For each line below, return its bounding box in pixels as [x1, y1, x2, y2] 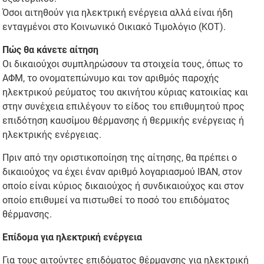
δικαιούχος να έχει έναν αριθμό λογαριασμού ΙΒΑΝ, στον [2, 166, 243, 177]
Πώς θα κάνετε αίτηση [2, 44, 99, 55]
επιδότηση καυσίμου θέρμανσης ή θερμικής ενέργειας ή [2, 114, 245, 126]
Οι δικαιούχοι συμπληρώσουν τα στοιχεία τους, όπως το [2, 58, 243, 70]
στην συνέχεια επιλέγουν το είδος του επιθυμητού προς [2, 100, 245, 112]
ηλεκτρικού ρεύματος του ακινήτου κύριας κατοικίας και [2, 86, 249, 98]
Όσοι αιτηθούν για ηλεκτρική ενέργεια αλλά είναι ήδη [2, 6, 233, 18]
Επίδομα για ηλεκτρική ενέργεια [2, 231, 143, 243]
